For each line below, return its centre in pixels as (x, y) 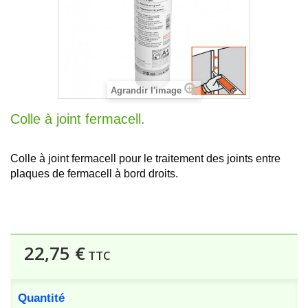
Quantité (41, 298)
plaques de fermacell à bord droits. (94, 174)
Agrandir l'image (146, 90)
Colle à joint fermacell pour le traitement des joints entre (145, 158)
